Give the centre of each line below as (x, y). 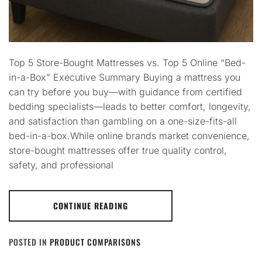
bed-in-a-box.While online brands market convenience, (129, 135)
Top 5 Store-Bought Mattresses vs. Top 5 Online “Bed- (127, 62)
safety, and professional (61, 165)
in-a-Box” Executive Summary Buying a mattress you (125, 77)
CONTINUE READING (91, 205)
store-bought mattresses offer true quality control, (118, 150)
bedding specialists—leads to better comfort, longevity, (130, 106)
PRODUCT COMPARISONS (95, 242)
